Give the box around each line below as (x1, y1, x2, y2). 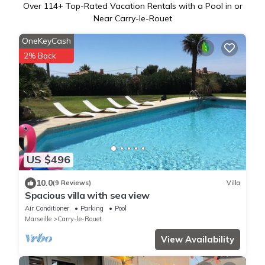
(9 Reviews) (53, 179, 91, 188)
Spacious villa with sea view (25, 189, 150, 201)
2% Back (24, 51, 56, 61)
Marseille (25, 214, 51, 223)
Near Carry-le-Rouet (93, 13, 172, 24)
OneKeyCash (22, 35, 71, 47)
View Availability (161, 233, 234, 245)
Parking (80, 203, 104, 212)
